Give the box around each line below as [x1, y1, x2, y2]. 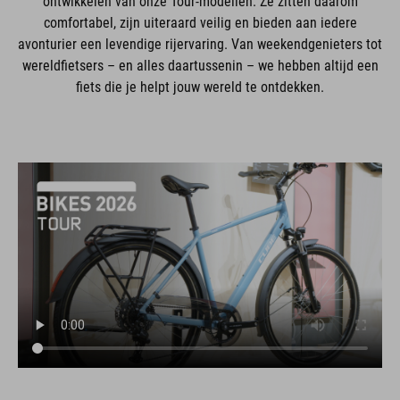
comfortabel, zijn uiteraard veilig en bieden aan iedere [43, 14, 357, 31]
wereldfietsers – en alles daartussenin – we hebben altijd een [21, 57, 379, 74]
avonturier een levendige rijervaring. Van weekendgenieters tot [18, 36, 382, 53]
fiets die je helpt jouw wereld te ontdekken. [76, 79, 324, 96]
